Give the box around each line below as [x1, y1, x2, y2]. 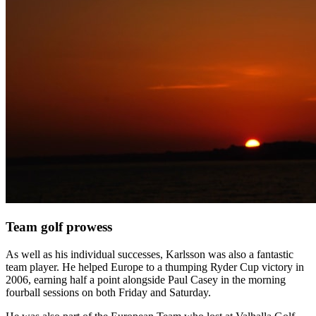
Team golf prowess [6, 219, 112, 234]
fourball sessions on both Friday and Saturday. [6, 286, 211, 298]
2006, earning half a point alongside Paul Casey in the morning [6, 273, 286, 286]
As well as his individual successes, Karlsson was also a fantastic [6, 248, 293, 260]
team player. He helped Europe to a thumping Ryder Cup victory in [6, 260, 304, 273]
